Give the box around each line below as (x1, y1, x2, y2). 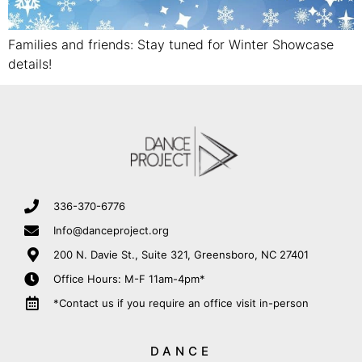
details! (8, 55, 52, 72)
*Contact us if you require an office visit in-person (53, 296, 309, 309)
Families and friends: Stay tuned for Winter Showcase (8, 36, 334, 53)
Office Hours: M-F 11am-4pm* (53, 271, 205, 285)
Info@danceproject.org (53, 223, 169, 237)
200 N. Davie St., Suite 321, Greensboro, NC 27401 (53, 247, 309, 261)
